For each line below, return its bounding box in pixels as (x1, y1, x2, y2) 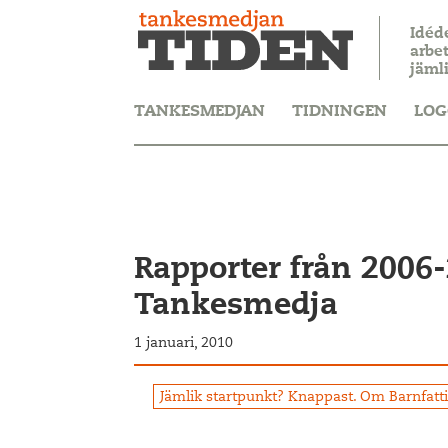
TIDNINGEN (292, 104, 388, 120)
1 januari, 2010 (134, 337, 234, 351)
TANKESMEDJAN (134, 104, 266, 120)
